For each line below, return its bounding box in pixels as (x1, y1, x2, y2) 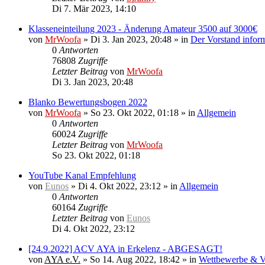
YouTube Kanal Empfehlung (28, 170, 136, 180)
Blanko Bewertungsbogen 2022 (28, 97, 147, 107)
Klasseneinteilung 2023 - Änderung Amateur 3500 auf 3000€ (28, 24, 257, 34)
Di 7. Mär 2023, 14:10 (52, 4, 136, 14)
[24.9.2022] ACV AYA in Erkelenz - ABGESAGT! (28, 244, 222, 254)
